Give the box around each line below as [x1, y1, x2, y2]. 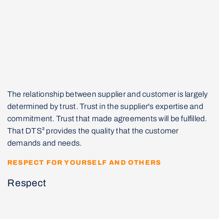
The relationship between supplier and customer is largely [7, 89, 208, 98]
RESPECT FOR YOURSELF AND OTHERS [7, 158, 161, 166]
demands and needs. [7, 138, 82, 147]
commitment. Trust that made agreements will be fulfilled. [7, 114, 207, 123]
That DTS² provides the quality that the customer [7, 126, 179, 135]
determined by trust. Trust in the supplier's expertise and [7, 102, 203, 110]
